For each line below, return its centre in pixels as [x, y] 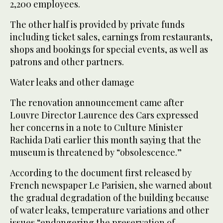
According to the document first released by [101, 173]
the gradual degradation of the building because [110, 198]
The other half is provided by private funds [97, 25]
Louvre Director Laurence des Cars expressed [104, 115]
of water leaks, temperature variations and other [110, 210]
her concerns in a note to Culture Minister [96, 128]
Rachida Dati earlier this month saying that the [106, 140]
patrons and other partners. [67, 62]
